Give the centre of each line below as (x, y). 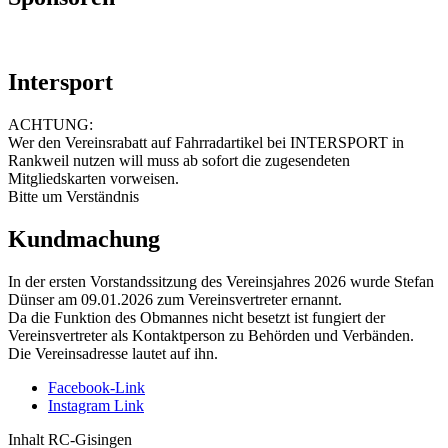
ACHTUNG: (50, 125)
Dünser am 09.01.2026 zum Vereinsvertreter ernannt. (175, 299)
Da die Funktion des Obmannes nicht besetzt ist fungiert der (196, 317)
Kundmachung (84, 238)
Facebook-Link (96, 387)
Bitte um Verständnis (73, 197)
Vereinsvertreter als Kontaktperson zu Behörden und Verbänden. (211, 335)
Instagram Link (96, 405)
